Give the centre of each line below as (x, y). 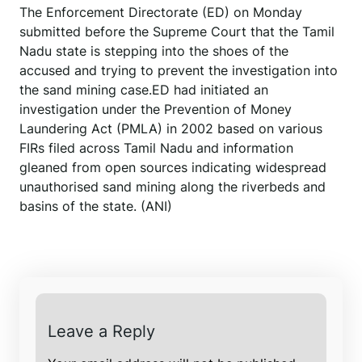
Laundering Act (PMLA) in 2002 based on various (171, 129)
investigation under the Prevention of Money (156, 109)
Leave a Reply (101, 332)
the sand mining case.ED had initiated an (144, 90)
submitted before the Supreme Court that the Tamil (177, 32)
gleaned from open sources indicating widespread (173, 168)
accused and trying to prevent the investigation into (179, 71)
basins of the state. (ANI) (96, 206)
